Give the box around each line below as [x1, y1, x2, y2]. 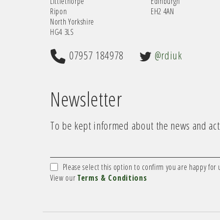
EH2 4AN [150, 5, 174, 17]
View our [50, 172, 78, 183]
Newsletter [50, 85, 122, 112]
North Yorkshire [50, 16, 95, 27]
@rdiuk [154, 48, 182, 62]
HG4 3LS [50, 26, 74, 37]
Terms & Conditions [77, 172, 147, 183]
